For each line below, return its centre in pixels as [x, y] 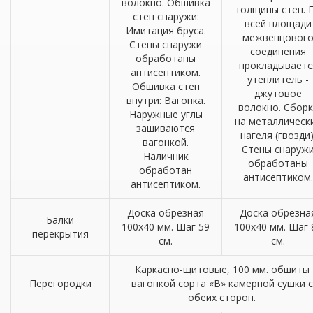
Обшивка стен [166, 87]
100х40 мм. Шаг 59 [166, 227]
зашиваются [166, 129]
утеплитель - [278, 80]
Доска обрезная [166, 213]
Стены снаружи [166, 45]
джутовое [278, 94]
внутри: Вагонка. [166, 101]
